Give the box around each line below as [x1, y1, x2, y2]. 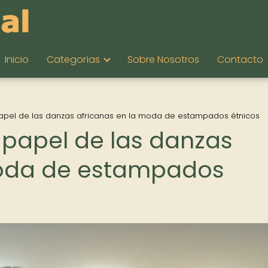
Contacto [217, 53, 263, 66]
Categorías [47, 53, 100, 66]
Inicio [5, 53, 29, 66]
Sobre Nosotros [127, 53, 199, 66]
